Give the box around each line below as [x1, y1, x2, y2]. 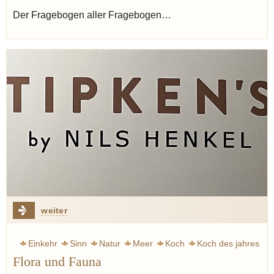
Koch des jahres [197, 239, 259, 248]
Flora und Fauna [13, 254, 102, 269]
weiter [41, 206, 67, 215]
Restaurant [217, 257, 259, 267]
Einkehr [28, 239, 57, 248]
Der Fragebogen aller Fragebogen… [13, 10, 171, 21]
